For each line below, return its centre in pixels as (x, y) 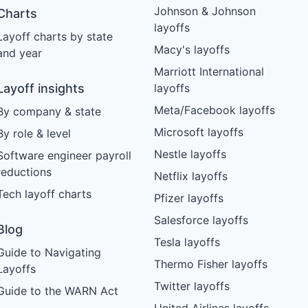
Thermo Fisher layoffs (210, 264)
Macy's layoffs (191, 49)
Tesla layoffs (187, 242)
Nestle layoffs (190, 154)
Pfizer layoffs (188, 198)
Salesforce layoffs (201, 220)
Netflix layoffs (190, 176)
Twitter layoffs (191, 286)
